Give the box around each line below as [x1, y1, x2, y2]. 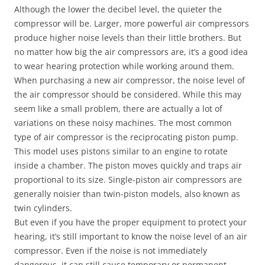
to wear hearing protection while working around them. [14, 60, 234, 72]
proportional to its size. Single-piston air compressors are [14, 174, 242, 185]
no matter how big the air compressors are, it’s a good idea [14, 46, 248, 57]
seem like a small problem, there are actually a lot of [14, 103, 222, 114]
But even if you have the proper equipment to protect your [14, 216, 247, 228]
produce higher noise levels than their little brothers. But [14, 32, 241, 43]
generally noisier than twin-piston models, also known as [14, 188, 240, 199]
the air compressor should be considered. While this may [14, 89, 241, 100]
